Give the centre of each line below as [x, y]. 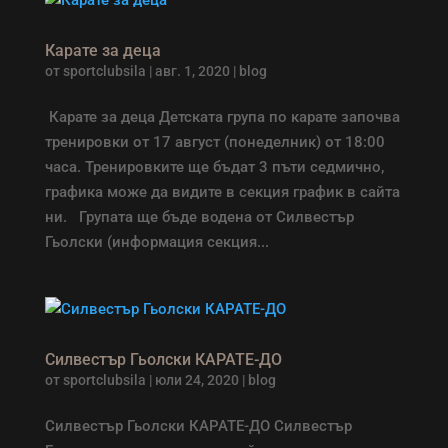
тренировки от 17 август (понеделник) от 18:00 [214, 142]
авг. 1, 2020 [192, 71]
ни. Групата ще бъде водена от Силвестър [199, 217]
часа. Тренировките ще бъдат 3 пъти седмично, [214, 167]
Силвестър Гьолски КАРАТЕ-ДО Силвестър [198, 426]
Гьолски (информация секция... [156, 242]
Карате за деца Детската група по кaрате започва [222, 117]
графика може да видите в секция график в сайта [222, 192]
